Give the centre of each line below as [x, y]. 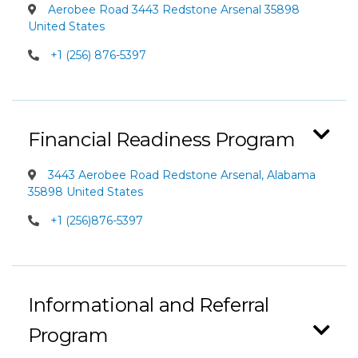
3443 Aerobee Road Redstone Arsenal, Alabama [180, 175]
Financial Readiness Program [162, 139]
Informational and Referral [149, 305]
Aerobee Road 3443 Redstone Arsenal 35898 [172, 10]
